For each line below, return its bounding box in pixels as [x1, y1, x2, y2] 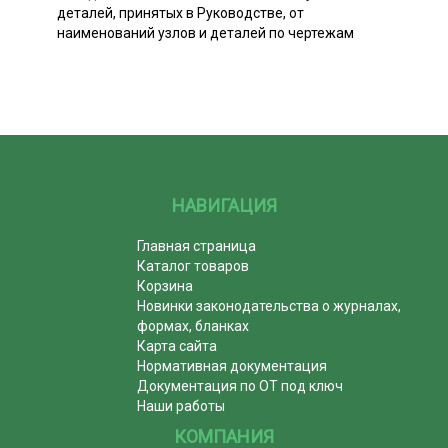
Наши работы [137, 397, 226, 414]
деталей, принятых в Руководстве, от [57, 4, 304, 21]
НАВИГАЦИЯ [171, 194, 277, 216]
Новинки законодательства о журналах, [137, 297, 402, 314]
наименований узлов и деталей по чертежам [57, 24, 354, 41]
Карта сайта [137, 337, 218, 354]
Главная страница [137, 237, 257, 254]
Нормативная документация [137, 357, 328, 374]
